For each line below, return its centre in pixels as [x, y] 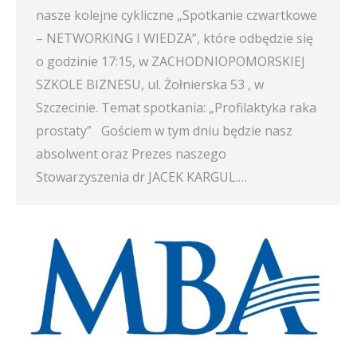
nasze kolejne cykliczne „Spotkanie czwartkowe [177, 15]
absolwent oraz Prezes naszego [131, 154]
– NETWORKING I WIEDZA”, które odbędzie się [175, 38]
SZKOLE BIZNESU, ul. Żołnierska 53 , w [150, 84]
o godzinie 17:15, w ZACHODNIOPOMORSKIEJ [171, 61]
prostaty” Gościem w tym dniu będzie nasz [164, 131]
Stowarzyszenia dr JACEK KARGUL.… [141, 177]
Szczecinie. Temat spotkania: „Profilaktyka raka [176, 108]
